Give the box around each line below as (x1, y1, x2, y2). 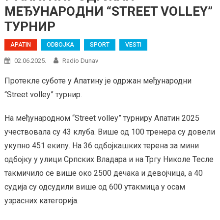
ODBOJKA (46, 41, 74, 49)
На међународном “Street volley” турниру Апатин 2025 (4, 113, 199, 123)
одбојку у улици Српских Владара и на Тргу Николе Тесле (4, 155, 214, 165)
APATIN (10, 41, 31, 49)
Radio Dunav (62, 57, 98, 65)
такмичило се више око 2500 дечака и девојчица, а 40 (4, 168, 203, 178)
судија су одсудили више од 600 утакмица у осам (4, 182, 185, 192)
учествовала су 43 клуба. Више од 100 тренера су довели (4, 127, 215, 137)
